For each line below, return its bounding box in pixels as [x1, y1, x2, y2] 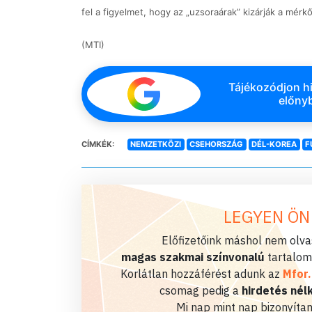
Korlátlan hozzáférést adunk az [120, 266, 283, 281]
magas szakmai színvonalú [121, 249, 265, 264]
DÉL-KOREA [251, 139, 297, 149]
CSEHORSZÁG [189, 139, 244, 149]
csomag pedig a [159, 283, 242, 297]
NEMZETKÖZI [130, 139, 182, 149]
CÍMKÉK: [81, 139, 114, 149]
